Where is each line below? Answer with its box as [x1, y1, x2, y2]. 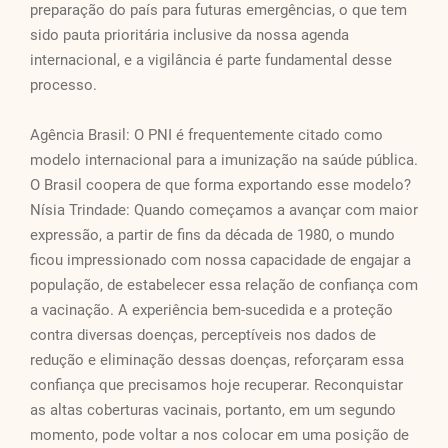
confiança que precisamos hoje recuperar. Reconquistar [30, 376, 403, 395]
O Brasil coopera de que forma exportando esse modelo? [30, 176, 411, 195]
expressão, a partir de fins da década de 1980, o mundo [30, 226, 395, 245]
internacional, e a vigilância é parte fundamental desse [30, 51, 392, 70]
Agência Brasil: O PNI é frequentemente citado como [30, 126, 383, 145]
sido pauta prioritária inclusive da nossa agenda [30, 26, 349, 45]
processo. [30, 76, 97, 95]
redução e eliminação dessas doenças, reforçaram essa [30, 351, 404, 370]
